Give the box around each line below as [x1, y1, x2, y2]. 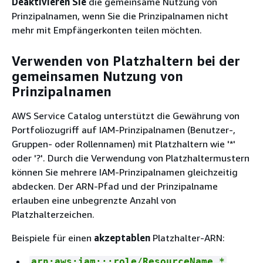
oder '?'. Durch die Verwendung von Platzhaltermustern [12, 152, 249, 164]
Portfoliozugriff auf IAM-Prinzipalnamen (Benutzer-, [12, 124, 235, 136]
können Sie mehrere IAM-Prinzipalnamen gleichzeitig [12, 166, 238, 178]
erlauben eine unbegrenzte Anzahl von [12, 194, 176, 206]
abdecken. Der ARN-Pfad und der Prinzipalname [12, 180, 218, 192]
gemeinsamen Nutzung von [12, 68, 183, 84]
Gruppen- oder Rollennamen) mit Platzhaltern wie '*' [12, 138, 235, 150]
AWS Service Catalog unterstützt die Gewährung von [12, 110, 240, 122]
